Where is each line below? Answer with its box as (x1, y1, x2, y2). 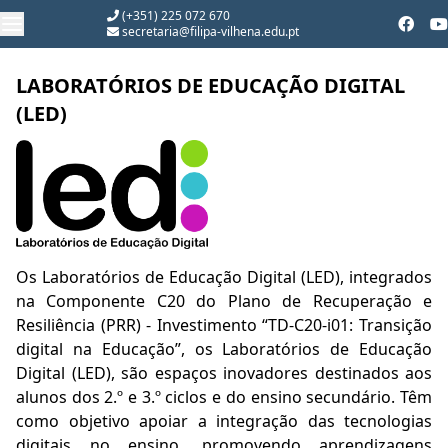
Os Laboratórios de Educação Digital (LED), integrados (16, 266, 432, 289)
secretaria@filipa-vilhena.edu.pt (119, 23, 299, 40)
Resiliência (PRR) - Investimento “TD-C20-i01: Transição (16, 314, 432, 337)
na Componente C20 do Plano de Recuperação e (16, 290, 432, 313)
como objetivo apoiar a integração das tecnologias (16, 410, 432, 433)
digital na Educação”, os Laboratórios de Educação (16, 338, 432, 361)
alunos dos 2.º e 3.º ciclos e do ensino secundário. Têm (16, 386, 432, 409)
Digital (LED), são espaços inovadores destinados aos (16, 362, 432, 385)
